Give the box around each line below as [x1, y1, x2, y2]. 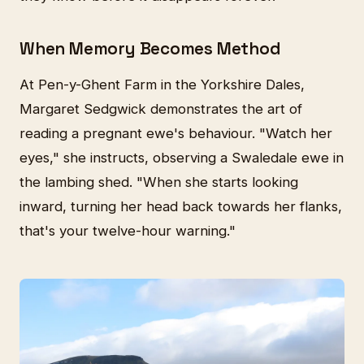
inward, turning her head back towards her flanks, [19, 197, 342, 214]
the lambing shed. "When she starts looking [19, 173, 298, 190]
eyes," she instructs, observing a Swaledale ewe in [19, 149, 344, 166]
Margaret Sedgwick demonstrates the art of [19, 100, 302, 117]
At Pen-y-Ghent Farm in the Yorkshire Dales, [19, 76, 305, 93]
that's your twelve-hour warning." [19, 222, 236, 239]
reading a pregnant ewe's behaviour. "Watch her [19, 124, 332, 141]
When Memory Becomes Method [19, 38, 281, 60]
